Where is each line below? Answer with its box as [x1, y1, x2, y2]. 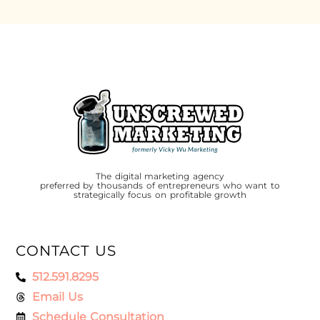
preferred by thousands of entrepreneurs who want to [39, 179, 281, 191]
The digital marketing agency [96, 170, 224, 181]
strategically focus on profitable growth [73, 189, 247, 200]
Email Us [31, 290, 84, 304]
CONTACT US [16, 242, 116, 260]
